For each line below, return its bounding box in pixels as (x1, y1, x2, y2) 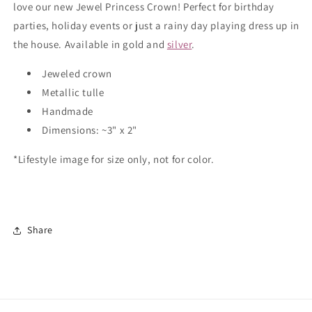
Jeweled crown (42, 66, 112, 80)
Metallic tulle (42, 85, 104, 99)
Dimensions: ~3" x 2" (42, 123, 137, 136)
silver (166, 37, 192, 51)
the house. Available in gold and (13, 37, 167, 51)
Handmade (42, 104, 93, 118)
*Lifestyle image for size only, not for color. (13, 152, 214, 166)
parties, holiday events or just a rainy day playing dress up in (13, 18, 299, 32)
